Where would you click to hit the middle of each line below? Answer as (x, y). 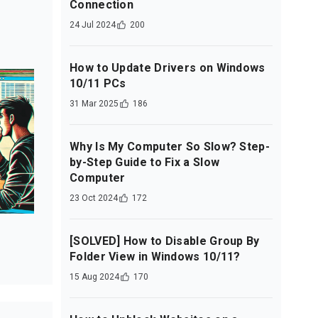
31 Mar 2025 (94, 104)
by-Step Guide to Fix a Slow (145, 162)
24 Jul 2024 (93, 25)
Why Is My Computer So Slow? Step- (170, 147)
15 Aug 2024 (94, 277)
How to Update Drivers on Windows (168, 68)
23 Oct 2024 (94, 198)
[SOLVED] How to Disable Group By (165, 241)
